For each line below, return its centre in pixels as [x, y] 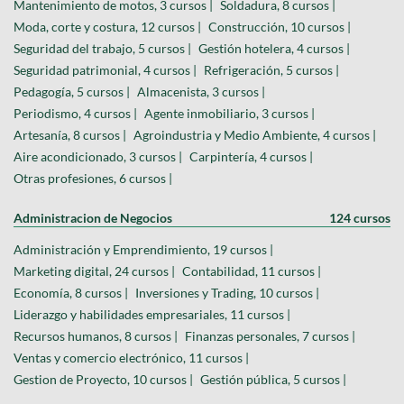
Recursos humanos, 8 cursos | [96, 335]
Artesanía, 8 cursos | [70, 134]
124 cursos [360, 217]
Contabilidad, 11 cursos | [252, 271]
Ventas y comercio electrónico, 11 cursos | [131, 357]
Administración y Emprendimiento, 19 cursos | [143, 249]
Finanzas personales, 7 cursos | [270, 335]
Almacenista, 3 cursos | [201, 91]
